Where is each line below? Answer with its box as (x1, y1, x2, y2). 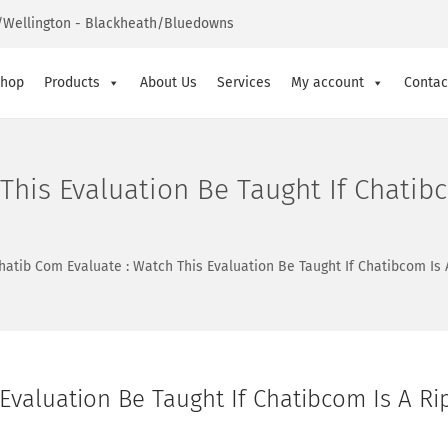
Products (44, 74, 100, 91)
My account (291, 74, 364, 91)
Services (217, 74, 271, 91)
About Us (140, 74, 197, 91)
